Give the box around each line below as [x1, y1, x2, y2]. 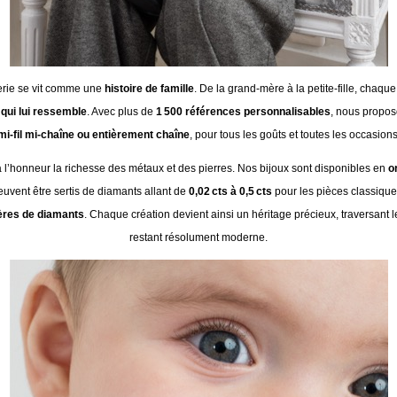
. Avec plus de [86, 105, 156, 118]
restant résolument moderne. [129, 231, 268, 244]
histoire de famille [105, 82, 194, 95]
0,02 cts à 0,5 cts [188, 185, 272, 198]
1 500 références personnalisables [155, 105, 331, 118]
